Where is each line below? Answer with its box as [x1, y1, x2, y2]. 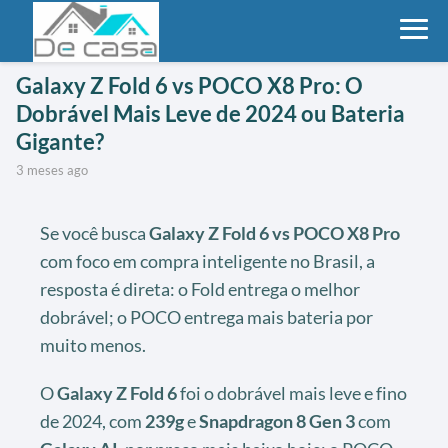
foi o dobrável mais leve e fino [177, 381, 407, 404]
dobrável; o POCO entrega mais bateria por [40, 305, 373, 328]
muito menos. [40, 333, 146, 356]
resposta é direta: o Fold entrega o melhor [40, 277, 360, 300]
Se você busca [40, 221, 149, 244]
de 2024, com [40, 409, 145, 432]
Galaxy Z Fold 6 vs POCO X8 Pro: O [16, 71, 363, 99]
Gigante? [16, 127, 104, 155]
